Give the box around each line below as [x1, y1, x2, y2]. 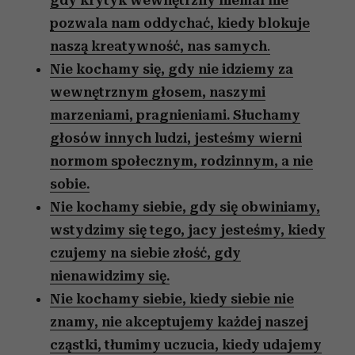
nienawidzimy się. [50, 268, 170, 284]
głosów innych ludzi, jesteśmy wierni [50, 130, 302, 146]
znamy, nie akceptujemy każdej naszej [50, 314, 308, 330]
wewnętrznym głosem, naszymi [50, 84, 265, 100]
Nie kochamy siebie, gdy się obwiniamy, [50, 199, 320, 215]
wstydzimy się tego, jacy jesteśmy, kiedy [50, 222, 326, 238]
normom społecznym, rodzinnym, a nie [50, 153, 313, 169]
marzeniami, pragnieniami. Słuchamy [50, 107, 300, 123]
